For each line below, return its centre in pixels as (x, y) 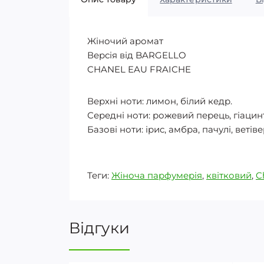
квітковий (229, 176)
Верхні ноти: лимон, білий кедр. (160, 101)
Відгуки (99, 228)
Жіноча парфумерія (157, 176)
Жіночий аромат (125, 41)
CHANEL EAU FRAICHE (139, 70)
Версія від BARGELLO (137, 55)
